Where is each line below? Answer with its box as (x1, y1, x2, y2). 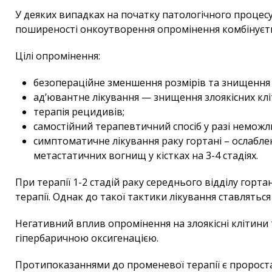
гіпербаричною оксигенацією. (15, 231, 158, 245)
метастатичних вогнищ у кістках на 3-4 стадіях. (33, 148, 258, 162)
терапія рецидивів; (33, 104, 124, 118)
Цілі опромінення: (15, 49, 100, 63)
